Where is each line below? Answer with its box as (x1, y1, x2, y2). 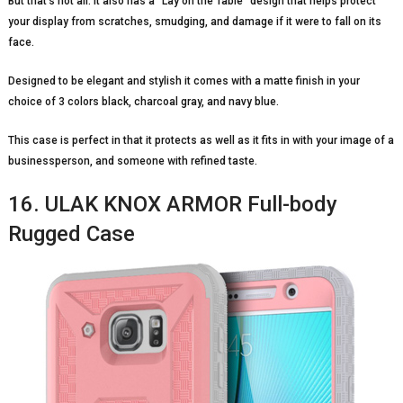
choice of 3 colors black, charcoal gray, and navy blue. (7, 95, 279, 109)
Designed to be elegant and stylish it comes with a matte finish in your (7, 75, 360, 88)
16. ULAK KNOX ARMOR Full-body (7, 192, 337, 218)
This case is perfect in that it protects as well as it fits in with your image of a (7, 134, 394, 148)
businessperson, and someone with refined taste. (7, 155, 257, 168)
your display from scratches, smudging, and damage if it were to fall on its (7, 15, 381, 29)
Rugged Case (7, 221, 135, 247)
